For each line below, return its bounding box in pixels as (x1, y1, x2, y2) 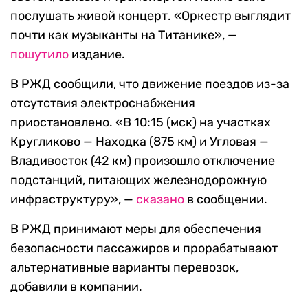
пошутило (10, 47, 69, 63)
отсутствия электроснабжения (10, 96, 195, 111)
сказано (136, 192, 184, 208)
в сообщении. (184, 192, 267, 208)
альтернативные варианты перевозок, (10, 260, 239, 276)
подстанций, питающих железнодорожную (10, 173, 267, 188)
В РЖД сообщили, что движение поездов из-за (10, 76, 289, 92)
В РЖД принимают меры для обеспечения (10, 221, 261, 237)
